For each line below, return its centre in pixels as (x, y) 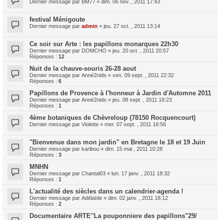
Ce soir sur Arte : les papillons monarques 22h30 (104, 44)
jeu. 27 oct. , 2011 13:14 (132, 26)
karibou (90, 149)
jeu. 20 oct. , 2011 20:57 (141, 50)
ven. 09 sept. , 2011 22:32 (143, 75)
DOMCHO (94, 50)
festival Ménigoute (57, 19)
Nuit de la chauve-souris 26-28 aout (83, 68)
